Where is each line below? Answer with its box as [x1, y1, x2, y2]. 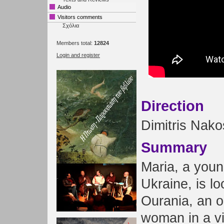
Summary [141, 139, 207, 155]
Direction [141, 97, 204, 114]
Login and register [56, 52, 100, 58]
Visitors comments [57, 14, 102, 20]
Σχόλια [62, 22, 79, 28]
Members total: [56, 40, 94, 46]
